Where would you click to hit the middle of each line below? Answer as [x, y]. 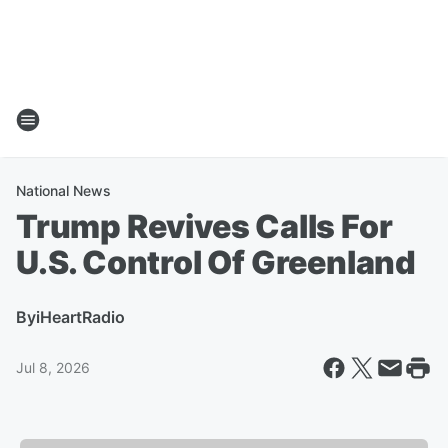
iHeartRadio [80, 317]
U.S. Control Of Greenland [216, 262]
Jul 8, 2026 [53, 367]
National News [63, 190]
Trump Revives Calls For [204, 226]
